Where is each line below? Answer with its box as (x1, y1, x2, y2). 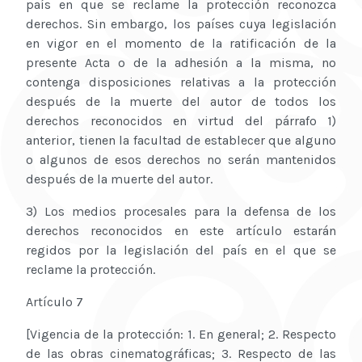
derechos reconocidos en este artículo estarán (26, 223, 336, 239)
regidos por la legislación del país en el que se (26, 242, 336, 259)
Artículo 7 (26, 294, 83, 310)
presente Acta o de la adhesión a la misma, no (26, 55, 336, 71)
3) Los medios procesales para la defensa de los (26, 204, 336, 220)
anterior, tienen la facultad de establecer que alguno (26, 133, 336, 149)
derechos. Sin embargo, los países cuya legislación (26, 16, 336, 32)
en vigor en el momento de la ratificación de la (26, 36, 336, 52)
